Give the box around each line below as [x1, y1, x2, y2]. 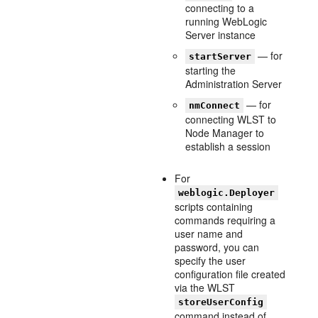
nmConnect [189, 100, 241, 111]
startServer [189, 51, 252, 62]
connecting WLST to [185, 112, 277, 126]
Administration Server [185, 77, 283, 91]
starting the [185, 63, 236, 77]
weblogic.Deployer [178, 187, 275, 198]
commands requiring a [175, 213, 276, 227]
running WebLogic [185, 14, 268, 28]
